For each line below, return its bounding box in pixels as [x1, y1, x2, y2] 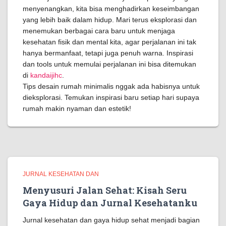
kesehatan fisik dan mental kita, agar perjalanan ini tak [23, 38, 196, 46]
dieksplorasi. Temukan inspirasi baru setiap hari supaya [23, 93, 199, 101]
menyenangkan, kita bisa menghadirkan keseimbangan [23, 5, 199, 13]
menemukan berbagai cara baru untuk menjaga [23, 27, 175, 35]
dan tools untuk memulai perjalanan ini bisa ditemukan [23, 60, 196, 68]
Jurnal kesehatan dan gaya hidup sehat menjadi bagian [23, 216, 200, 224]
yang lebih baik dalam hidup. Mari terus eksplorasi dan [23, 16, 197, 24]
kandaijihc [30, 71, 62, 79]
